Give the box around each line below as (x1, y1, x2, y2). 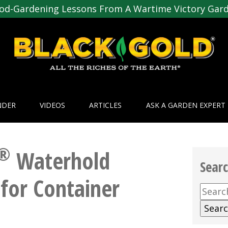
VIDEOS (40, 100, 66, 110)
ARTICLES (89, 100, 122, 110)
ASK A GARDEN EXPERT (146, 100, 225, 110)
